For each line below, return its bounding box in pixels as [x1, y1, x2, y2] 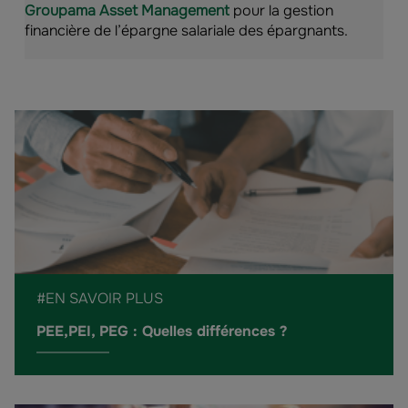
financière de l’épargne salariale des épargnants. [25, 21, 348, 40]
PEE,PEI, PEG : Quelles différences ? [36, 321, 287, 341]
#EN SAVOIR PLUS [36, 289, 163, 308]
